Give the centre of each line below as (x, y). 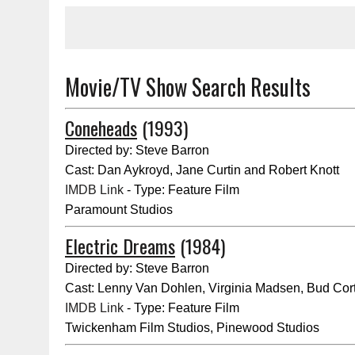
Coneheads (101, 128)
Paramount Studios (119, 210)
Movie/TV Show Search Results (188, 87)
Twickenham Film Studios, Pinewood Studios (192, 328)
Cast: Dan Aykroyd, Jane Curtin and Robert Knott (202, 170)
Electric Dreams (120, 246)
